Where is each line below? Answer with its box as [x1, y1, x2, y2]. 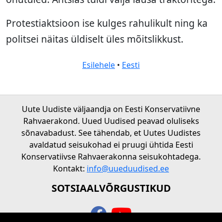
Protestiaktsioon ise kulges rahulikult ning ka [6, 16, 208, 30]
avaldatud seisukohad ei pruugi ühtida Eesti [29, 139, 193, 151]
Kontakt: [53, 163, 87, 174]
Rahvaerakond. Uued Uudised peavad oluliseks [23, 115, 199, 127]
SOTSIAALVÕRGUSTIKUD [51, 181, 171, 195]
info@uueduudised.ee [87, 163, 169, 174]
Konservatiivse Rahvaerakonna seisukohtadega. [21, 151, 201, 163]
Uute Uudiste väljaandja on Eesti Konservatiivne [22, 104, 200, 115]
